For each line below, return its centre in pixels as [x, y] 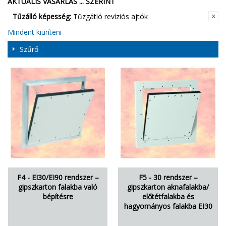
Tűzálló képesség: [42, 16]
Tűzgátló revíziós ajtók [110, 16]
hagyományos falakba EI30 [168, 206]
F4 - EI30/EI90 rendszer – [58, 178]
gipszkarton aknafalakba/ [168, 187]
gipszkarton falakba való [58, 187]
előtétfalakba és [168, 197]
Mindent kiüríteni [35, 32]
